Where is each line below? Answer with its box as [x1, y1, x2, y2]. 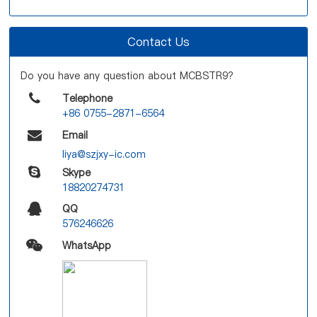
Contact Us [127, 33, 190, 50]
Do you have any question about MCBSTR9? [21, 68, 234, 83]
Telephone [62, 91, 113, 105]
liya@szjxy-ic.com [62, 146, 146, 161]
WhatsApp [62, 238, 111, 253]
